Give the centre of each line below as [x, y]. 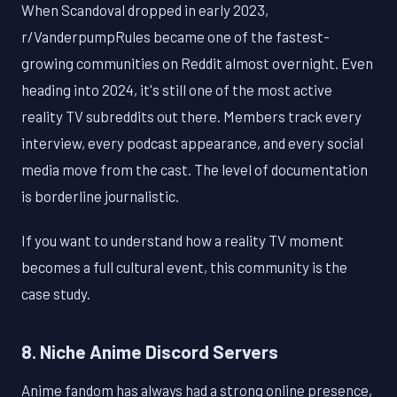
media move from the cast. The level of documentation [195, 170]
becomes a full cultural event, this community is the [184, 267]
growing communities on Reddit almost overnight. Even [197, 63]
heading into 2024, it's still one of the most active [177, 90]
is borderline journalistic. [100, 196]
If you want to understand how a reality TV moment [183, 241]
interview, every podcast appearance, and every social [192, 143]
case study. [56, 294]
